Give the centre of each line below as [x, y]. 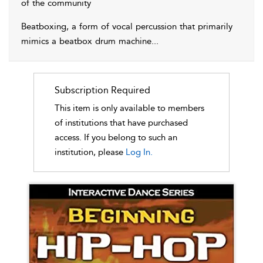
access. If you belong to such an [116, 137]
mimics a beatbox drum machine [86, 41]
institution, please [90, 152]
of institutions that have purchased [121, 123]
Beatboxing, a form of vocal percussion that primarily [127, 26]
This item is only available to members [129, 108]
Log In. [139, 152]
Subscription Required [102, 90]
